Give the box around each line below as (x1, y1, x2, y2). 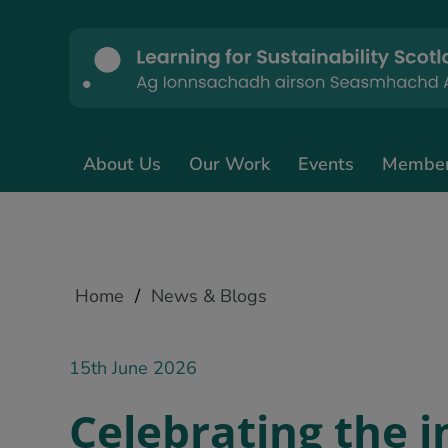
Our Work (189, 152, 270, 176)
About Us (83, 152, 161, 176)
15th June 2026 (69, 356, 197, 380)
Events (298, 152, 354, 176)
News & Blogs (151, 284, 267, 308)
